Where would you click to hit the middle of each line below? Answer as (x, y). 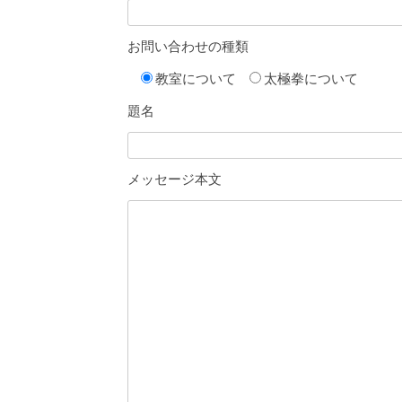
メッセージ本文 (175, 180)
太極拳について (311, 79)
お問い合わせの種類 (188, 47)
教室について (196, 79)
